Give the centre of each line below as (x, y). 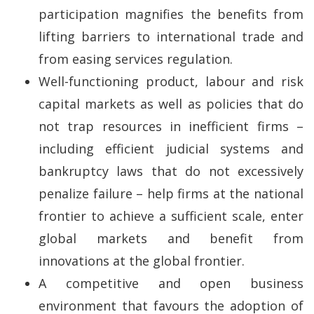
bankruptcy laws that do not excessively (171, 171)
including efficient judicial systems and (171, 148)
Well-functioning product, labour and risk (171, 81)
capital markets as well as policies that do (171, 103)
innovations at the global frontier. (142, 260)
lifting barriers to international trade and (171, 36)
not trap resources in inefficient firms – (171, 126)
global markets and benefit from (171, 238)
